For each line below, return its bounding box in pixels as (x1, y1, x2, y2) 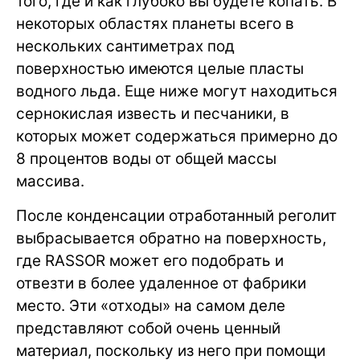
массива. (16, 172, 84, 191)
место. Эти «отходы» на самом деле (16, 297, 285, 316)
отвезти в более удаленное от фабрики (16, 274, 306, 293)
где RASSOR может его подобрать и (16, 252, 284, 271)
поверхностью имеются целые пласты (16, 59, 304, 79)
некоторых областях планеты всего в (16, 14, 294, 34)
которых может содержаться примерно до (16, 127, 337, 146)
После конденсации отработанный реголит (16, 207, 337, 226)
